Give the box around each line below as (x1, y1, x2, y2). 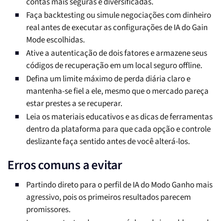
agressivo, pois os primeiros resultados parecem (26, 191, 191, 204)
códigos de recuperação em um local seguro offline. (26, 60, 202, 72)
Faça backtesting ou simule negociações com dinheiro (26, 9, 211, 22)
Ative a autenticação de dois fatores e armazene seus (26, 47, 207, 60)
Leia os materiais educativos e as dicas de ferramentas (26, 111, 213, 123)
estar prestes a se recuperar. (26, 98, 122, 110)
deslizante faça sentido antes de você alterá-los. (26, 136, 190, 148)
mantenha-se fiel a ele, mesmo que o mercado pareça (26, 85, 209, 98)
